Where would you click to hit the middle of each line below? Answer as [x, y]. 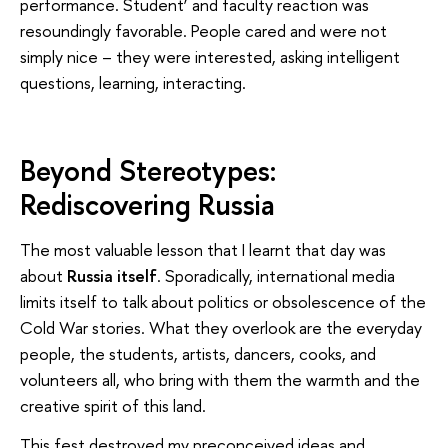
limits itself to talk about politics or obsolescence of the [223, 301]
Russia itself [112, 275]
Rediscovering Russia [147, 205]
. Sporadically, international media [276, 275]
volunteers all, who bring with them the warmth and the [220, 379]
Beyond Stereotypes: [148, 171]
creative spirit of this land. [113, 405]
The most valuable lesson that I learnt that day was [203, 249]
